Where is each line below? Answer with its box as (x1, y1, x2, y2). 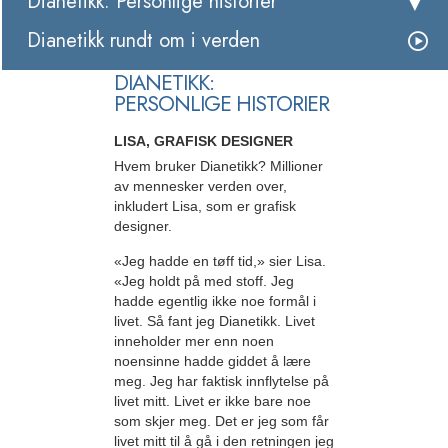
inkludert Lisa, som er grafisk (114, 198, 296, 215)
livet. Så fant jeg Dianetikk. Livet (114, 312, 315, 329)
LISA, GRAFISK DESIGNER (114, 133, 293, 150)
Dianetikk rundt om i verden (27, 26, 260, 56)
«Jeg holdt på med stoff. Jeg (114, 272, 294, 289)
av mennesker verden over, (114, 178, 287, 195)
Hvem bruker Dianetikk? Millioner (114, 158, 323, 175)
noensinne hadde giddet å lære (114, 352, 311, 369)
